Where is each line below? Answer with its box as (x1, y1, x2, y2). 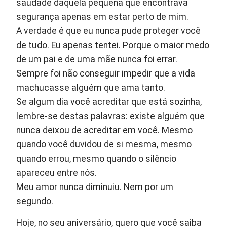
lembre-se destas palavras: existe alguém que (16, 111, 205, 122)
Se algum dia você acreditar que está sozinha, (16, 97, 202, 107)
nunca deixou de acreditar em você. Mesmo (16, 125, 193, 136)
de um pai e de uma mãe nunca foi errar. (16, 54, 178, 65)
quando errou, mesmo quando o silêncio (16, 154, 177, 164)
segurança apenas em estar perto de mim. (16, 12, 189, 22)
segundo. (16, 196, 54, 207)
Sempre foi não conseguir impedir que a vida (16, 68, 196, 79)
